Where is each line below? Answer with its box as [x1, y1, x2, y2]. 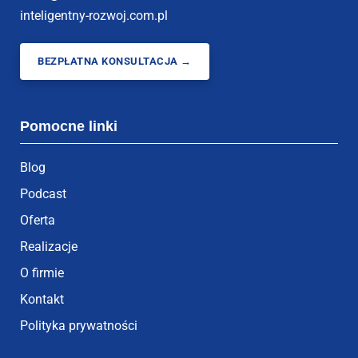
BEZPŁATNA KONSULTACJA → [38, 55, 192, 68]
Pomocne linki [20, 118, 117, 135]
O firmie [20, 265, 64, 281]
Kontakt [20, 292, 64, 308]
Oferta [20, 213, 55, 229]
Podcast [20, 186, 66, 202]
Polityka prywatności [20, 318, 137, 334]
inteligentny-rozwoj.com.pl [20, 8, 168, 24]
